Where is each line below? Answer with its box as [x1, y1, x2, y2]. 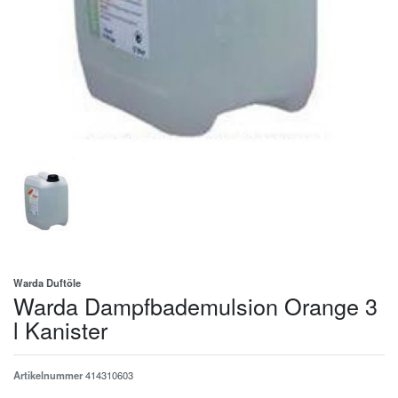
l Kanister [13, 313, 107, 346]
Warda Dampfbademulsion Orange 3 [13, 289, 378, 322]
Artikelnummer [13, 367, 85, 382]
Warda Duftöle [13, 275, 81, 290]
